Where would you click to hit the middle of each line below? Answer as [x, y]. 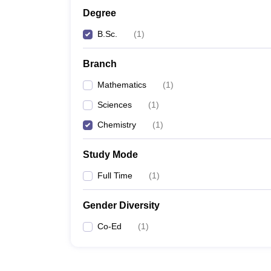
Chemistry [117, 125]
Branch [100, 64]
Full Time [115, 175]
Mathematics [122, 85]
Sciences [115, 105]
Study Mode [110, 155]
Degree [100, 13]
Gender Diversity [121, 205]
